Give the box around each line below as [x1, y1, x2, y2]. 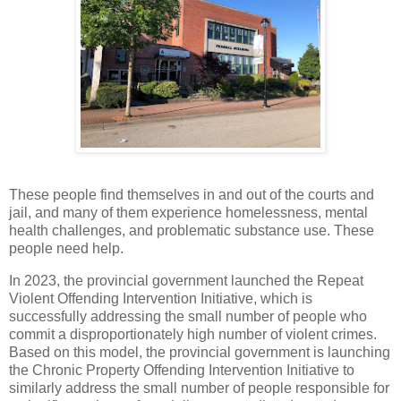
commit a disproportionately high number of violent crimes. [9, 326, 377, 342]
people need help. [9, 240, 124, 256]
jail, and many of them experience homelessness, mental [9, 204, 368, 220]
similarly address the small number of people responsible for [9, 380, 389, 396]
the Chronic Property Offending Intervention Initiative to [9, 362, 354, 378]
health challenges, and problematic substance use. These [9, 222, 374, 238]
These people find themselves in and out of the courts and [9, 186, 374, 202]
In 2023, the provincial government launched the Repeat [9, 272, 363, 288]
